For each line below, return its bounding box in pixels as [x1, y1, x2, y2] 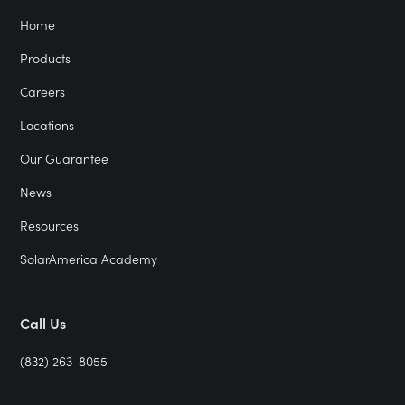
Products [20, 49, 71, 68]
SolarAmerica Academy [20, 250, 158, 268]
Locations [20, 116, 75, 135]
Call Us [20, 313, 67, 334]
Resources [20, 216, 80, 235]
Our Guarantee [20, 149, 109, 168]
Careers [20, 82, 66, 101]
